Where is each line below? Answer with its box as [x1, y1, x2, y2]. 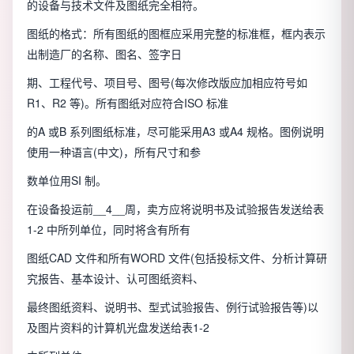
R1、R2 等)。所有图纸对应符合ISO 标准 [27, 95, 228, 111]
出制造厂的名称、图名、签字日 [27, 46, 182, 62]
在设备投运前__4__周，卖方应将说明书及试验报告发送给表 [27, 201, 324, 217]
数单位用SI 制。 [27, 172, 107, 189]
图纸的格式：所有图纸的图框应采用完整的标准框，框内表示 [27, 25, 326, 42]
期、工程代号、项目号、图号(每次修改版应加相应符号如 [27, 74, 307, 91]
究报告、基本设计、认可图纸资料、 [27, 270, 204, 287]
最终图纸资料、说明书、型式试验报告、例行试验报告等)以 [27, 299, 318, 315]
